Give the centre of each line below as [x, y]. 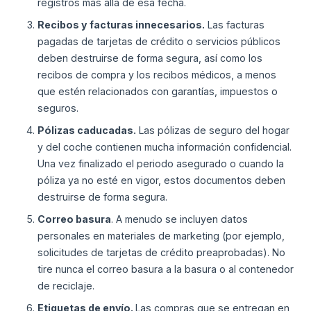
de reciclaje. [66, 286]
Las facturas [235, 25]
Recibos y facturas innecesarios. [121, 25]
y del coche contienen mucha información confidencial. [165, 147]
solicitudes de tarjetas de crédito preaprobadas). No [162, 253]
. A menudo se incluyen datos [180, 219]
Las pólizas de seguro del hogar [213, 131]
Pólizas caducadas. [87, 131]
